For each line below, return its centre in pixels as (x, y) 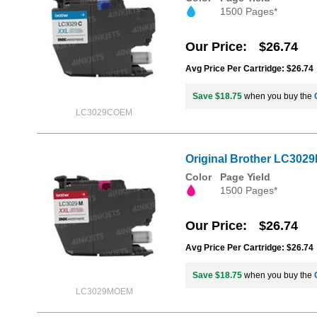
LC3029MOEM (104, 292)
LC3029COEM (104, 113)
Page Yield (245, 177)
